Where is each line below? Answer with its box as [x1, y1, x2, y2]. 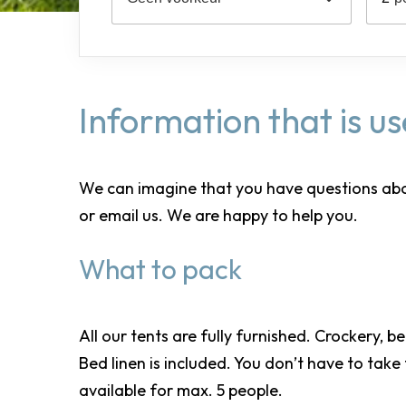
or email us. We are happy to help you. [79, 204, 358, 226]
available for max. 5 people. [79, 379, 283, 401]
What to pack [79, 251, 242, 286]
